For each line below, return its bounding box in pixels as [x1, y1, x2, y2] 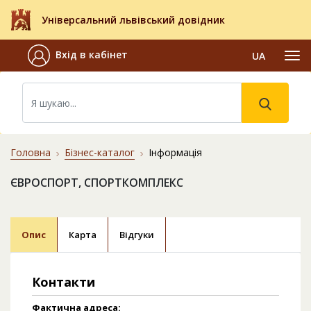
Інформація [149, 146, 202, 160]
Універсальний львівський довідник [42, 13, 225, 27]
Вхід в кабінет [56, 48, 128, 62]
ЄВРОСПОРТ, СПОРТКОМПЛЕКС [10, 175, 183, 191]
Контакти [32, 274, 95, 291]
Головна [10, 146, 51, 160]
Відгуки [119, 228, 154, 242]
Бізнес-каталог [65, 146, 135, 160]
